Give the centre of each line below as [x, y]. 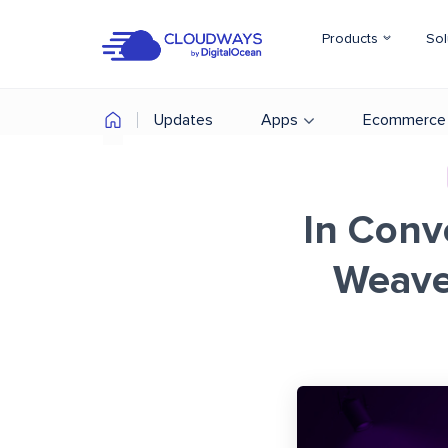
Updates [183, 120]
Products [352, 39]
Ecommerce [404, 120]
